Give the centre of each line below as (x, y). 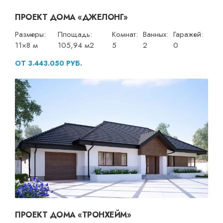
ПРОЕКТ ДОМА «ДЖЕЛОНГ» (71, 17)
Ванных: (156, 34)
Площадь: (75, 34)
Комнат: (125, 34)
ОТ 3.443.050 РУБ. (49, 63)
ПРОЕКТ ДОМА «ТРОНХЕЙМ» (73, 215)
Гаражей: (188, 34)
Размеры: (30, 34)
